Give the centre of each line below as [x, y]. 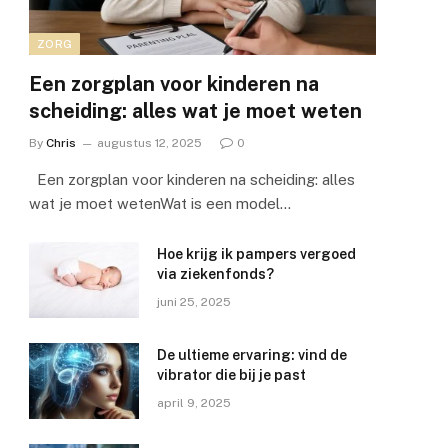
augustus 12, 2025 [149, 143]
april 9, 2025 [194, 403]
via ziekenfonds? [215, 274]
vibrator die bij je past [231, 375]
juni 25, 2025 [194, 302]
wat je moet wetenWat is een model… [160, 204]
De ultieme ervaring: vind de [252, 355]
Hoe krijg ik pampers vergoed [256, 254]
